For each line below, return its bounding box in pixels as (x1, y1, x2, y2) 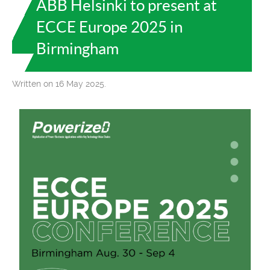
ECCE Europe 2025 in (36, 17, 183, 36)
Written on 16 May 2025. (12, 78, 106, 89)
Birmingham (36, 39, 119, 57)
